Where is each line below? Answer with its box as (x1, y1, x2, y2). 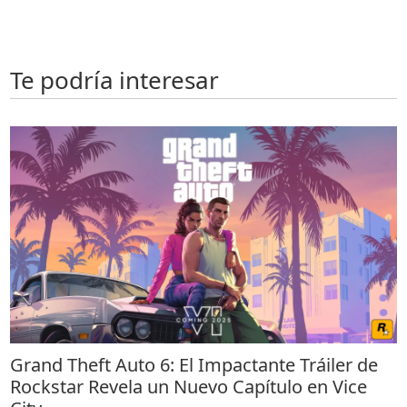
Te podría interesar (10, 57, 220, 96)
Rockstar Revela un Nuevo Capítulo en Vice (10, 369, 368, 400)
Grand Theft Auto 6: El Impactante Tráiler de (10, 347, 379, 378)
